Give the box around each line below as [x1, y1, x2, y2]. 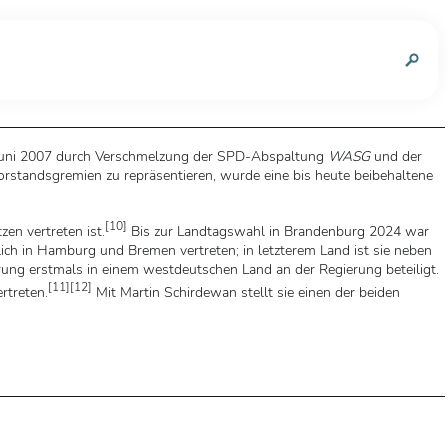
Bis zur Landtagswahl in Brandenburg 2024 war [127, 221, 429, 241]
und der [370, 147, 422, 166]
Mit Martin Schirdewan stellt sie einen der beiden [91, 282, 400, 302]
